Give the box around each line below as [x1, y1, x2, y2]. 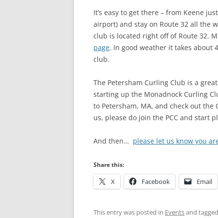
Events [165, 208, 184, 217]
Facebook [142, 177, 170, 186]
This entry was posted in [93, 208, 165, 217]
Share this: [93, 161, 124, 169]
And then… [93, 136, 133, 145]
